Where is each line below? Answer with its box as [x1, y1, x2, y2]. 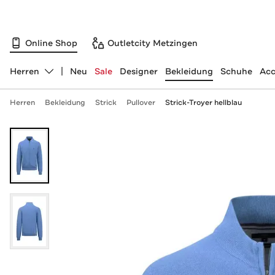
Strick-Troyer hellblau [165, 98, 242, 107]
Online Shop [25, 37, 77, 48]
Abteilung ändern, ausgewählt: [9, 71, 140, 82]
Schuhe [220, 66, 252, 77]
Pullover [126, 98, 155, 107]
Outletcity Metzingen [107, 37, 198, 48]
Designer [119, 66, 158, 77]
